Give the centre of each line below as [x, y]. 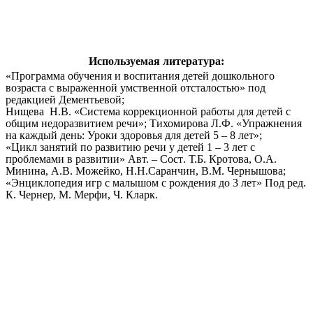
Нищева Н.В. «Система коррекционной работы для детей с [148, 111]
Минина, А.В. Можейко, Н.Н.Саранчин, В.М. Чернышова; [146, 170]
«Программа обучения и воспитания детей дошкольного [140, 75]
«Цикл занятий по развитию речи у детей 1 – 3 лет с [130, 147]
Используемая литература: [156, 61]
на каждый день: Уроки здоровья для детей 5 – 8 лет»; [134, 135]
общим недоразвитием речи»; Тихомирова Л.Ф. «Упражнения [154, 123]
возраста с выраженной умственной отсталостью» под [136, 87]
